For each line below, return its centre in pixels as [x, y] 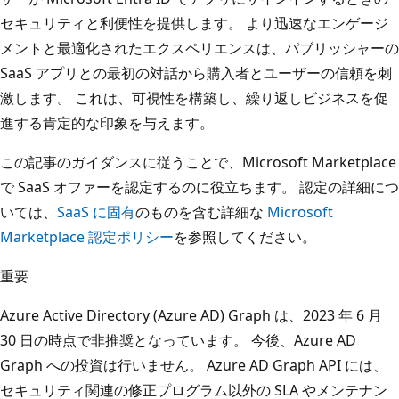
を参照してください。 [245, 236]
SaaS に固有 [96, 212]
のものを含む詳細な [201, 212]
